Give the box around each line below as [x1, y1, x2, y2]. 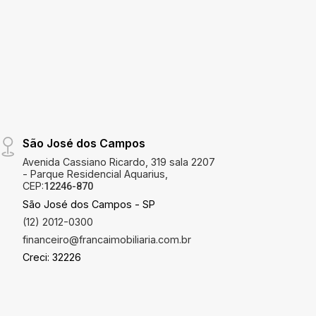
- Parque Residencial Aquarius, [23, 168, 169, 181]
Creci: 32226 [23, 251, 82, 264]
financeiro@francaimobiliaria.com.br [23, 233, 192, 246]
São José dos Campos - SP [23, 198, 156, 211]
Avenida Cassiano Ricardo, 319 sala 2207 [23, 156, 216, 169]
